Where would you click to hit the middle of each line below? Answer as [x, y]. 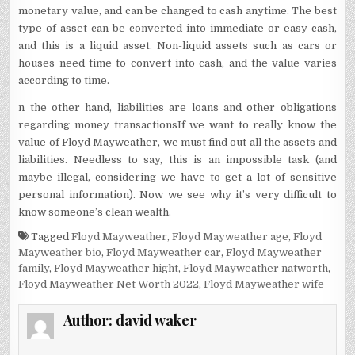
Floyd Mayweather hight [116, 268]
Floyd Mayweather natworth [256, 268]
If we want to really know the [257, 124]
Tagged [50, 236]
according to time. [64, 80]
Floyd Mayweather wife [264, 284]
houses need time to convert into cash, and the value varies [177, 63]
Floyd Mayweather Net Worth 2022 [109, 284]
